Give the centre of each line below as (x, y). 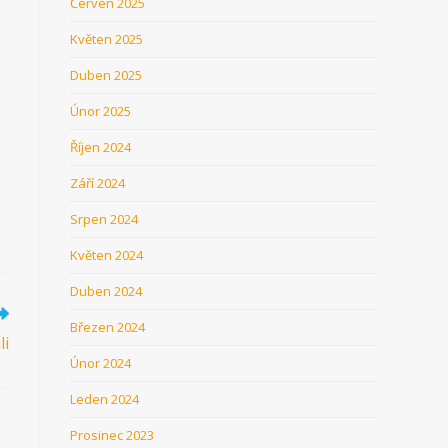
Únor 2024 (100, 363)
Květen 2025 (106, 39)
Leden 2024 (104, 399)
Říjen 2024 (100, 147)
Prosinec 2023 (112, 435)
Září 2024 (97, 183)
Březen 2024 (107, 327)
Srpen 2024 (104, 219)
